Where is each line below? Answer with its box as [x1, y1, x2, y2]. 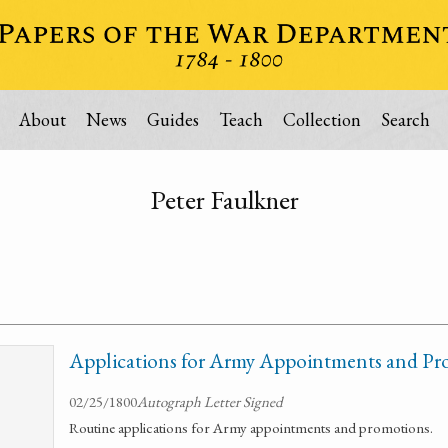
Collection [282, 108, 361, 131]
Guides [146, 108, 199, 131]
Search [380, 108, 430, 131]
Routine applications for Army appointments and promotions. [69, 418, 433, 437]
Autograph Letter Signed [137, 392, 283, 411]
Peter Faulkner [149, 182, 299, 217]
